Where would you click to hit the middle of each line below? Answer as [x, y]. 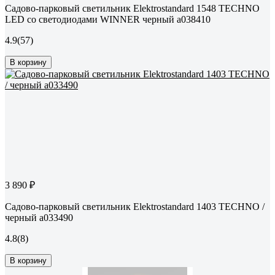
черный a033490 [39, 218]
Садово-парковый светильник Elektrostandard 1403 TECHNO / [135, 207]
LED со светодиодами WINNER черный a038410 [108, 20]
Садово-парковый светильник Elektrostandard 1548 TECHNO [132, 9]
